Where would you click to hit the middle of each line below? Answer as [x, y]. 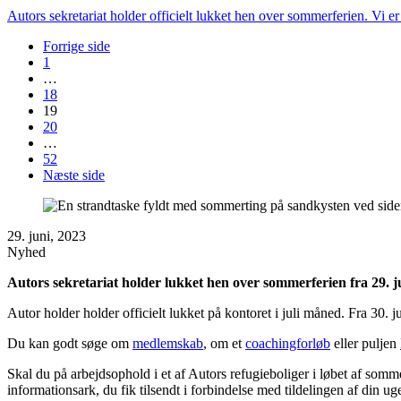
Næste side [74, 175]
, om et [224, 344]
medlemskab [168, 344]
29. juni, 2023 [47, 236]
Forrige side [77, 47]
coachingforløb [288, 344]
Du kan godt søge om [70, 344]
